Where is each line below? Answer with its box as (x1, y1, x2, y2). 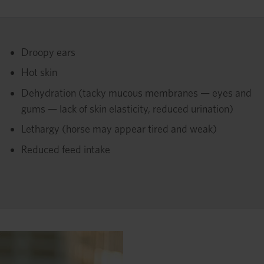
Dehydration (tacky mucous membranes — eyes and (21, 86, 252, 99)
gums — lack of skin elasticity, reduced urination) (21, 102, 233, 115)
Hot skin (21, 66, 57, 79)
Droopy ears (21, 45, 75, 58)
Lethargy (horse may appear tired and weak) (21, 123, 217, 136)
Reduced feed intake (21, 143, 110, 156)
